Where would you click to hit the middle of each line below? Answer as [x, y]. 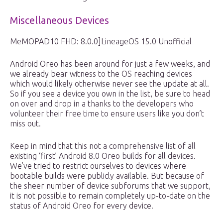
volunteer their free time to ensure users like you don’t [107, 114]
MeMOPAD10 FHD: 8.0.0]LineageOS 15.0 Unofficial [101, 42]
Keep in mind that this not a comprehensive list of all [103, 146]
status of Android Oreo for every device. [82, 206]
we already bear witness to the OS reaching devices [101, 74]
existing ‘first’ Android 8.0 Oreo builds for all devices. [103, 156]
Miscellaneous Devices [59, 20]
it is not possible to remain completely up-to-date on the [110, 196]
